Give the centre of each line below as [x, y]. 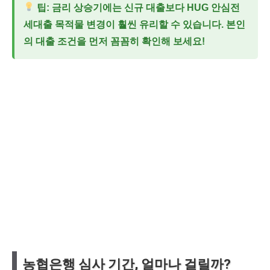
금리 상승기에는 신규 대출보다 [118, 7]
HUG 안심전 [214, 7]
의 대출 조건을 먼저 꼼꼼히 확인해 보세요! [114, 41]
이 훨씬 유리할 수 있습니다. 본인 [175, 24]
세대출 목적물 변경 [64, 24]
